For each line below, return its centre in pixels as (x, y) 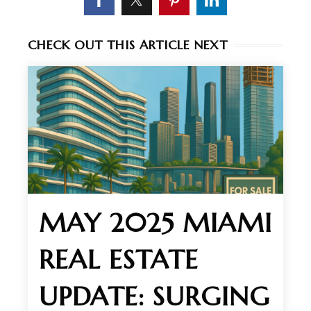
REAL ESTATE (119, 260)
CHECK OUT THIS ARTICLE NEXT (128, 45)
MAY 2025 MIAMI (155, 223)
